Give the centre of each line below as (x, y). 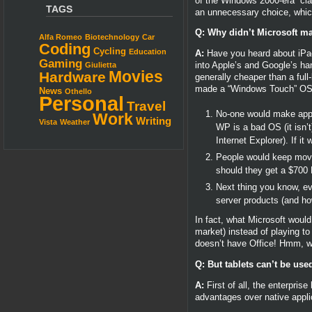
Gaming (61, 64)
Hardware (72, 77)
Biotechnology (112, 37)
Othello (78, 92)
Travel (146, 107)
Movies (136, 77)
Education (148, 52)
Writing (154, 122)
